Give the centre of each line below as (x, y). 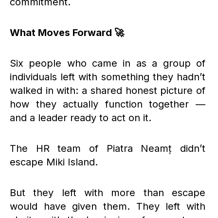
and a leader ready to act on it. (81, 118)
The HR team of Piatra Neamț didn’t (108, 148)
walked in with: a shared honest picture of (108, 90)
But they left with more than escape (108, 192)
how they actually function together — (108, 104)
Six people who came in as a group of (108, 63)
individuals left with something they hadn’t (108, 77)
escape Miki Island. (54, 162)
